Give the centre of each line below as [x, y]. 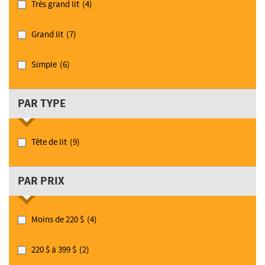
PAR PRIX [41, 181]
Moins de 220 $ [58, 219]
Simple [44, 64]
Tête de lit [49, 142]
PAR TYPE [42, 104]
